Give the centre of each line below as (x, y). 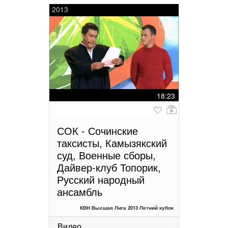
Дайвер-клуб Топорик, (109, 167)
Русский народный (101, 179)
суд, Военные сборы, (106, 155)
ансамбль (80, 191)
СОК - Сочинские (97, 130)
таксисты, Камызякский (112, 142)
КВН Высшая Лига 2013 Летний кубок (127, 207)
